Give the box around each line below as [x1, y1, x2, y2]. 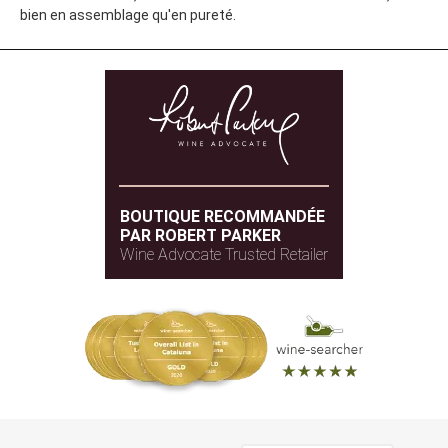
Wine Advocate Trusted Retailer [120, 244, 328, 264]
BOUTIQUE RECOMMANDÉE [120, 206, 325, 226]
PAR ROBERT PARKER [120, 225, 281, 245]
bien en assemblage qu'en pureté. [20, 6, 236, 23]
